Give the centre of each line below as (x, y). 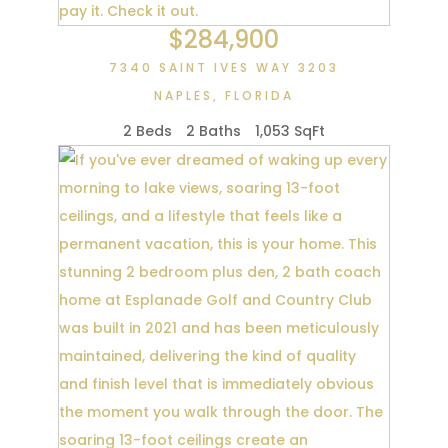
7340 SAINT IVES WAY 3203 (223, 68)
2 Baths (213, 130)
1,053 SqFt (289, 130)
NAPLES (183, 96)
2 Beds (147, 130)
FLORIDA (259, 96)
